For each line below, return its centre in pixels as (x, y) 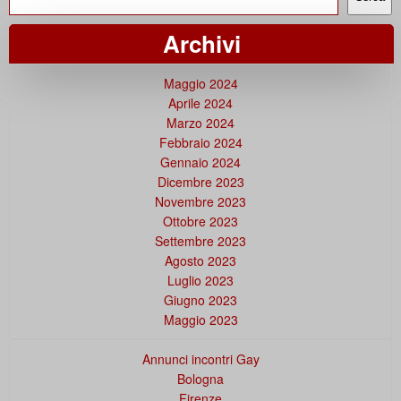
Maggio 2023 (200, 319)
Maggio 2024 (200, 83)
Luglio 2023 (200, 280)
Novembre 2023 (200, 201)
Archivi (201, 43)
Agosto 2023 (200, 260)
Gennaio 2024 (200, 162)
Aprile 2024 (200, 102)
